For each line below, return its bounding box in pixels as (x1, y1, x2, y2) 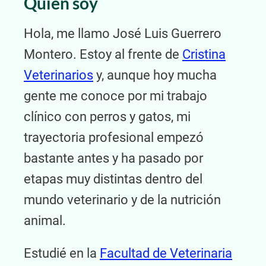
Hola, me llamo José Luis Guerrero (24, 26, 221, 42)
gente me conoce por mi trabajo (24, 88, 207, 104)
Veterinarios (24, 68, 93, 83)
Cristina (182, 47, 226, 62)
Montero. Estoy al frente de (24, 47, 182, 62)
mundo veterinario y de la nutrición (24, 192, 221, 208)
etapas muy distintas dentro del (24, 172, 202, 187)
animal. (24, 213, 66, 229)
